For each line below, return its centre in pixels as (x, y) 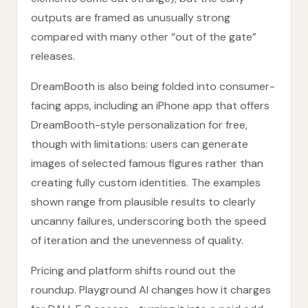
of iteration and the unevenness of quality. (137, 240)
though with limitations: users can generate (140, 144)
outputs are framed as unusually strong (131, 18)
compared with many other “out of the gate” (144, 37)
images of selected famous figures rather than (147, 163)
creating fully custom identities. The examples (146, 183)
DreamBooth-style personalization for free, (139, 125)
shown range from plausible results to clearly (143, 202)
